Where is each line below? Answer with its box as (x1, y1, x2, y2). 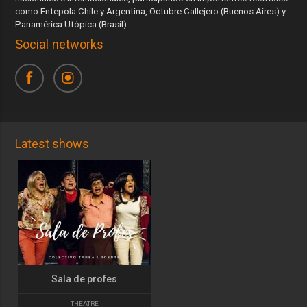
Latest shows (15, 136, 90, 151)
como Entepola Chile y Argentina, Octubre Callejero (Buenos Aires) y (15, 6, 286, 16)
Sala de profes (51, 273, 118, 284)
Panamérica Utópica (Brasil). (15, 19, 132, 29)
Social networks (15, 37, 104, 51)
